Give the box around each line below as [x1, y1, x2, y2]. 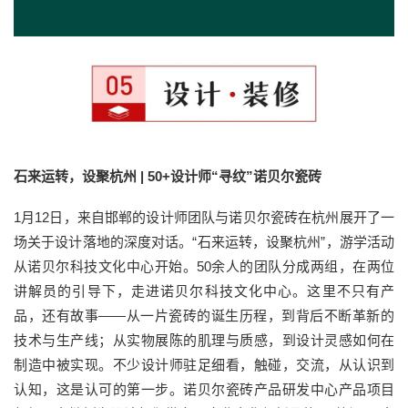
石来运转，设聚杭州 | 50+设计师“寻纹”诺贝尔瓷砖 [14, 168, 321, 185]
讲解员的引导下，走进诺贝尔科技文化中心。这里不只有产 [14, 283, 394, 300]
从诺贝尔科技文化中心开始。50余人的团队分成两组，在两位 [14, 259, 394, 275]
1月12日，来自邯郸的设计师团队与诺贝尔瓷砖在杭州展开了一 [14, 209, 394, 226]
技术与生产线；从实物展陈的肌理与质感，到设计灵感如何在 [14, 332, 394, 349]
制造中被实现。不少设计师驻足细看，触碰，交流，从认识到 [14, 357, 394, 373]
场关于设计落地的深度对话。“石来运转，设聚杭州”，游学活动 [14, 234, 394, 250]
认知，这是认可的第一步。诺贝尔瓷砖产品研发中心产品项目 [14, 382, 394, 398]
